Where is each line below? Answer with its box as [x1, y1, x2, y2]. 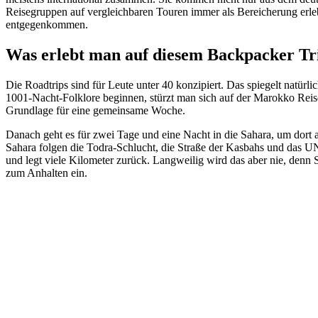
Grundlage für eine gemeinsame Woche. [6, 104, 185, 116]
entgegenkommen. [6, 18, 88, 31]
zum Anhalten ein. [6, 166, 87, 179]
